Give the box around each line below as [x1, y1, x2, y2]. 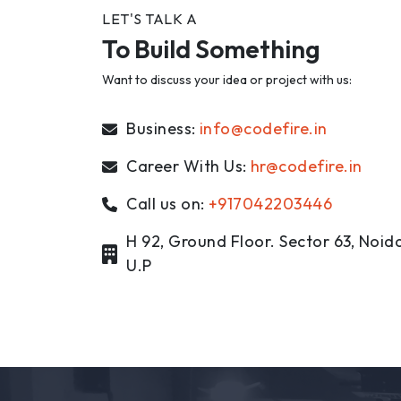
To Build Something [102, 32, 320, 64]
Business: [126, 117, 196, 139]
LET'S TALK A [102, 9, 197, 28]
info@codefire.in [199, 117, 328, 139]
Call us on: [126, 192, 205, 214]
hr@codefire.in [250, 155, 363, 176]
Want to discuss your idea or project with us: [102, 71, 352, 88]
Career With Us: [126, 155, 247, 176]
